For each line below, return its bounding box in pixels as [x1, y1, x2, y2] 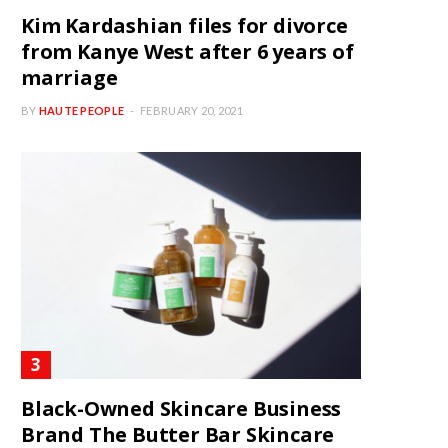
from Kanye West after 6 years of [21, 38, 354, 66]
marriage [21, 64, 118, 92]
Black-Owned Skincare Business [21, 395, 342, 423]
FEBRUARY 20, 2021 [140, 104, 243, 118]
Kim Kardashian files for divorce [21, 12, 348, 40]
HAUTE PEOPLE [38, 104, 125, 118]
